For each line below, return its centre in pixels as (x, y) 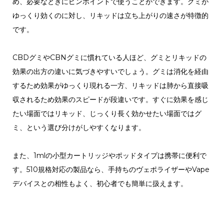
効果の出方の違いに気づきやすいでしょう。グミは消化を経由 (110, 71)
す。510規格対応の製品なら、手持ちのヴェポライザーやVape (111, 169)
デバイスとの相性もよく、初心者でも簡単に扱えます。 (100, 183)
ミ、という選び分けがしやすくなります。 (79, 127)
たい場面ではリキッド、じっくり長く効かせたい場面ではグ (107, 113)
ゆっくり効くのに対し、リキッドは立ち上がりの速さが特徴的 (110, 15)
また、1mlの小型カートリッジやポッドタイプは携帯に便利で (109, 155)
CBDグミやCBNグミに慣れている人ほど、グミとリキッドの (109, 57)
